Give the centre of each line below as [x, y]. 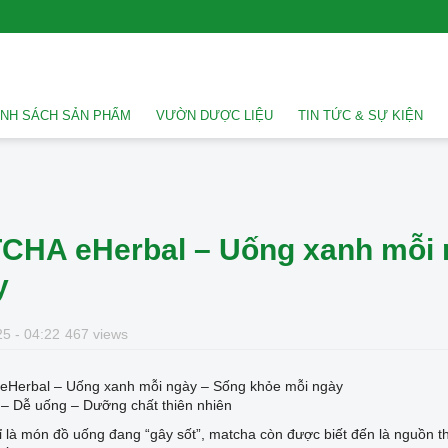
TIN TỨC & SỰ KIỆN [360, 115]
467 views [96, 333]
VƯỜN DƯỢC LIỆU [214, 115]
